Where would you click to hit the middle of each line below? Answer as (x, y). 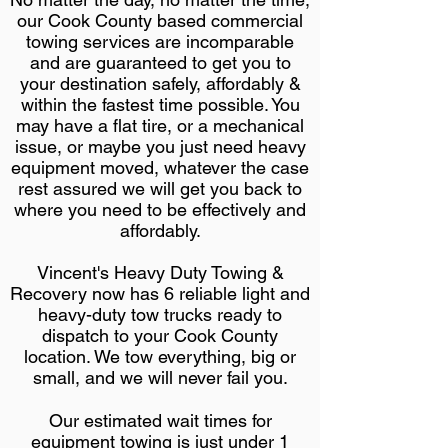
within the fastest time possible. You (160, 104)
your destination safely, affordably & (160, 83)
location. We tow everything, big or (160, 356)
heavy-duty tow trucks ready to (160, 314)
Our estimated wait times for (160, 420)
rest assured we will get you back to (160, 188)
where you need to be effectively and (160, 209)
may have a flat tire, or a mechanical (160, 125)
